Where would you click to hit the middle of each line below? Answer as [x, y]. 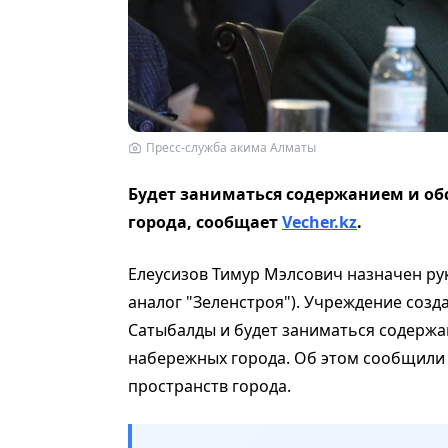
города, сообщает [205, 221]
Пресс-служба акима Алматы [231, 147]
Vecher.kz [319, 221]
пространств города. [209, 385]
